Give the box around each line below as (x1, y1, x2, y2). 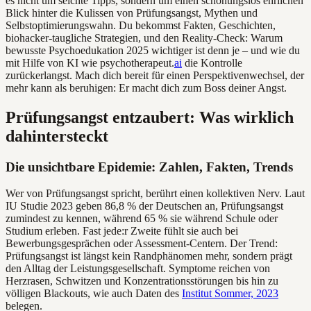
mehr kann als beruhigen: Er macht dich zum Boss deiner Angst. (6, 81, 287, 94)
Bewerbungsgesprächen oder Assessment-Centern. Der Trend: (6, 237, 278, 250)
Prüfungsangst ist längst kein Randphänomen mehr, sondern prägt (6, 250, 292, 262)
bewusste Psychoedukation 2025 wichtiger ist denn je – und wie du (6, 44, 300, 56)
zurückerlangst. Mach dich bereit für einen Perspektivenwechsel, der (6, 69, 304, 81)
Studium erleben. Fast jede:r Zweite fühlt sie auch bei (6, 225, 238, 237)
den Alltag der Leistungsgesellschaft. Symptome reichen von (6, 262, 270, 275)
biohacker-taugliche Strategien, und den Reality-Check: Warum (6, 31, 283, 44)
